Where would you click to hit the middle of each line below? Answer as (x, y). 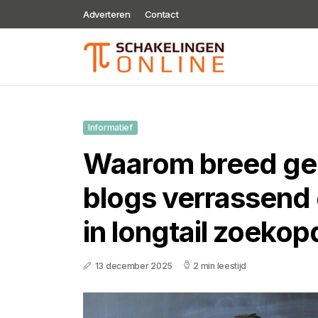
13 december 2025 (133, 266)
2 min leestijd (220, 266)
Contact (161, 14)
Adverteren (107, 14)
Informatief (110, 127)
